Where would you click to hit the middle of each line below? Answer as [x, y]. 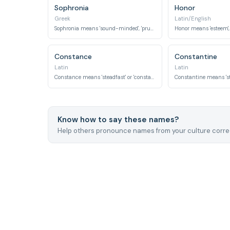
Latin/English [193, 18]
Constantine [196, 56]
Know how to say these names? [118, 119]
